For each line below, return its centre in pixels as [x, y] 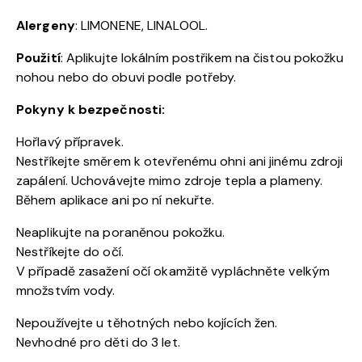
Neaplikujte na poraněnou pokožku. [121, 232]
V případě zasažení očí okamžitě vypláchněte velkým [173, 271]
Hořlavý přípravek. [70, 141]
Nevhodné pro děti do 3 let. [98, 342]
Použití [38, 57]
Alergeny [46, 25]
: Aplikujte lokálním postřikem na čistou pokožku [202, 57]
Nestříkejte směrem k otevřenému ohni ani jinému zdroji [180, 161]
